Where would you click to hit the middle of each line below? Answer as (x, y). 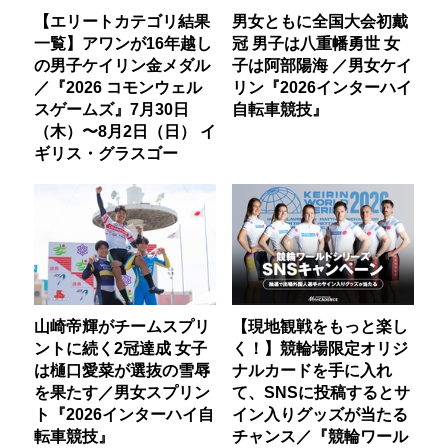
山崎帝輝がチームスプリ (122, 325)
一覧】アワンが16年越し (123, 42)
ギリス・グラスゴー (106, 152)
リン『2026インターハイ (321, 86)
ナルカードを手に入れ (311, 369)
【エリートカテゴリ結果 (122, 20)
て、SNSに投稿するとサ (320, 391)
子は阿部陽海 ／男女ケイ (321, 64)
